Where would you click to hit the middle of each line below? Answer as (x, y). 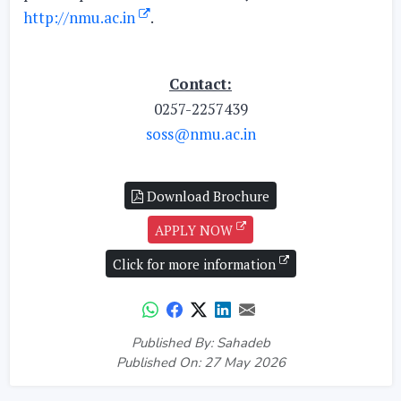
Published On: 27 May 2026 (200, 363)
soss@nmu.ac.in (200, 134)
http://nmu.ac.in (81, 17)
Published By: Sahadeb (200, 343)
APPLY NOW (196, 230)
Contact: (200, 84)
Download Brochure (206, 196)
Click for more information (196, 264)
